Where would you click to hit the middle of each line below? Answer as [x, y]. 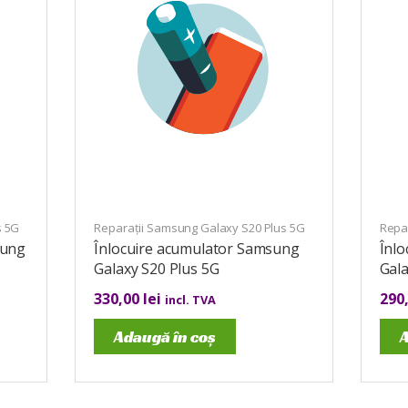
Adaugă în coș [165, 337]
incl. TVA [191, 300]
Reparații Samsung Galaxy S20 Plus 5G [199, 228]
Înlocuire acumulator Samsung [197, 249]
